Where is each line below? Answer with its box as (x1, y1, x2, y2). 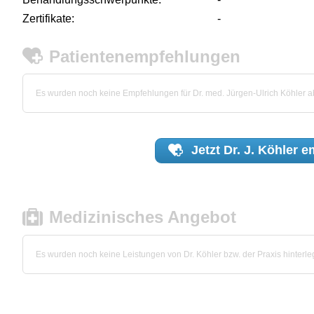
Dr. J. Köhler (224, 143, 299, 158)
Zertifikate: (22, 12, 74, 25)
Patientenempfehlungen (49, 46, 241, 66)
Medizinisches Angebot (49, 207, 237, 227)
